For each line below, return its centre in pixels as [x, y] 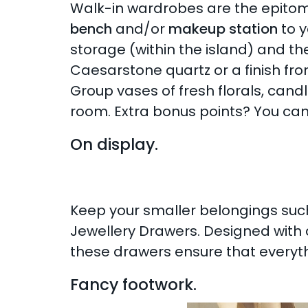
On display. [114, 144]
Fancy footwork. [133, 285]
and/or [140, 29]
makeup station [223, 29]
